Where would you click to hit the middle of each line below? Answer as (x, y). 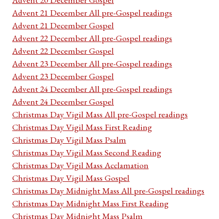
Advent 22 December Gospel (63, 51)
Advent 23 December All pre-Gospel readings (92, 64)
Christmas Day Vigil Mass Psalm (69, 140)
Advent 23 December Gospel (63, 76)
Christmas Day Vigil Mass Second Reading (87, 153)
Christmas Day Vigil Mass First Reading (82, 127)
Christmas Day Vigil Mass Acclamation (80, 165)
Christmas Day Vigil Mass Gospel (71, 178)
